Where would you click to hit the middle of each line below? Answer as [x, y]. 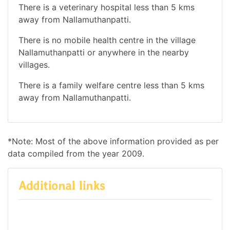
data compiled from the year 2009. [76, 153]
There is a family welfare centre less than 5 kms [111, 85]
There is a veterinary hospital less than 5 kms [107, 7]
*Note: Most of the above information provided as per [113, 141]
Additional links [62, 185]
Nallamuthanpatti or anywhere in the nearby [104, 52]
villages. [34, 64]
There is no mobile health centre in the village [107, 40]
